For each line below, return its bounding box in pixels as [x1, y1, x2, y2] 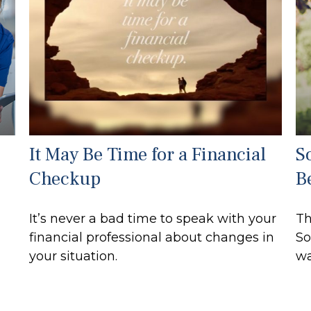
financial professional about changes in [29, 229, 275, 245]
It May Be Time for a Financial [29, 142, 267, 167]
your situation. [29, 248, 118, 264]
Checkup [29, 166, 101, 191]
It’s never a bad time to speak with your [29, 210, 277, 226]
